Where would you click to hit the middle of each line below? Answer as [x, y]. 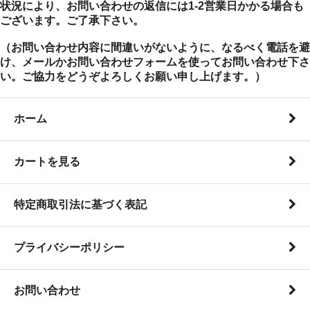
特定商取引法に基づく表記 [80, 204]
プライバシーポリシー [69, 247]
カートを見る [47, 161]
